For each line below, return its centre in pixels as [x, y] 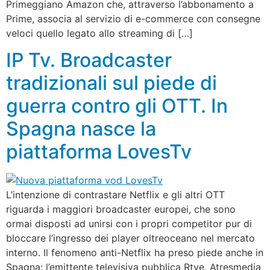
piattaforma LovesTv [99, 152]
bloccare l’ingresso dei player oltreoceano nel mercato [130, 238]
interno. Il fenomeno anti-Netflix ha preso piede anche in [135, 253]
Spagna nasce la [81, 129]
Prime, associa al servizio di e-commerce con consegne [133, 19]
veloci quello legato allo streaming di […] [99, 33]
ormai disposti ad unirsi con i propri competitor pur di [129, 224]
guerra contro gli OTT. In [117, 106]
